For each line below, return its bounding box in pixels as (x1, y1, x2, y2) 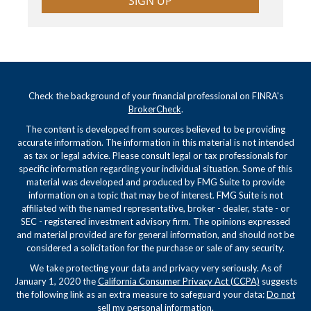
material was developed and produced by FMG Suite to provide (26, 176, 285, 187)
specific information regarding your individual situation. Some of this (19, 162, 292, 174)
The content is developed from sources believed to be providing (26, 123, 285, 135)
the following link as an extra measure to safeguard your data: (16, 288, 267, 300)
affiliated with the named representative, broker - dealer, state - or (22, 202, 289, 214)
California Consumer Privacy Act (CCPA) (97, 275, 260, 287)
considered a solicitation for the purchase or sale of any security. (26, 242, 285, 253)
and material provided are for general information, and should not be (17, 228, 294, 240)
